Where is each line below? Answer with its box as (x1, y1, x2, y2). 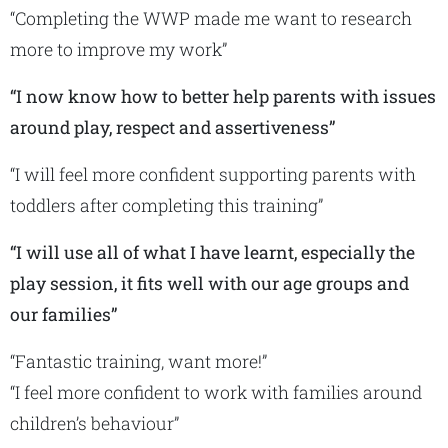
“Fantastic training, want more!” (10, 350, 267, 373)
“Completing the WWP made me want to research (10, 7, 412, 30)
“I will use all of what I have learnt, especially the (10, 241, 415, 264)
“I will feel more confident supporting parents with (10, 163, 416, 186)
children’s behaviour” (10, 412, 179, 435)
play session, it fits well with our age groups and (10, 272, 409, 295)
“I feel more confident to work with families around (10, 381, 422, 404)
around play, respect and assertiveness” (10, 116, 335, 139)
